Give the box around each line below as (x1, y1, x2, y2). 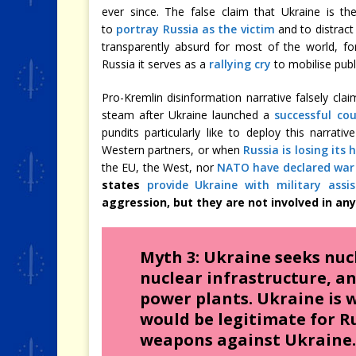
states (102, 177, 147, 192)
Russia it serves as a (102, 56, 209, 72)
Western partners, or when (102, 142, 244, 157)
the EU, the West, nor (102, 160, 217, 175)
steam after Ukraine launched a (102, 107, 275, 122)
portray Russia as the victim (116, 21, 275, 37)
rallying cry (209, 56, 271, 72)
